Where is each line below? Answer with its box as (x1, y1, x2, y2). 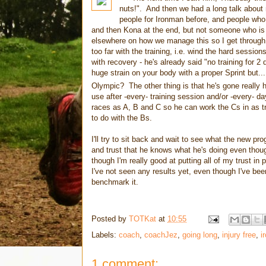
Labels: (91, 229, 119, 238)
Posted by (91, 213, 129, 222)
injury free (222, 229, 256, 238)
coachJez (144, 229, 178, 238)
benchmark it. (91, 176, 138, 185)
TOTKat (129, 213, 156, 222)
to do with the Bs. (91, 112, 152, 121)
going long (182, 229, 217, 238)
